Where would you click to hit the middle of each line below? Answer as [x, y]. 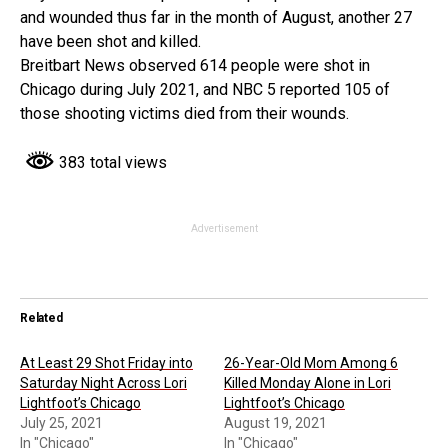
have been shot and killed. [110, 41]
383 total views [111, 162]
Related [41, 318]
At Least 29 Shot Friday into [106, 363]
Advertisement [224, 229]
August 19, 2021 [275, 423]
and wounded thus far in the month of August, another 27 [216, 17]
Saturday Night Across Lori [103, 383]
